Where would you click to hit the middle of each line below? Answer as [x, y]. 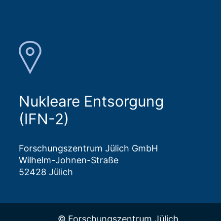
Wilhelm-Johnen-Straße [69, 160]
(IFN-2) [44, 119]
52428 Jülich [46, 172]
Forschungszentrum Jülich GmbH [88, 148]
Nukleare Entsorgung [91, 101]
